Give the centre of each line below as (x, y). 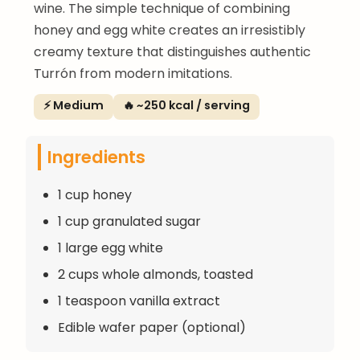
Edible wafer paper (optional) (152, 327)
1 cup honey (95, 194)
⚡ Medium (74, 105)
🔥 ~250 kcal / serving (186, 105)
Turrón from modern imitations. (133, 73)
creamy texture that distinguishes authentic (172, 51)
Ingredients (96, 157)
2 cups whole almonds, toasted (155, 274)
